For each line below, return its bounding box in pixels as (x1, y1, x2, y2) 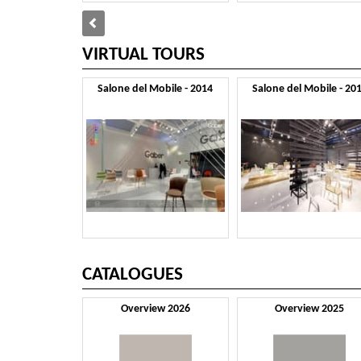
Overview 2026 (120, 304, 190, 315)
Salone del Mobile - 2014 (98, 83, 214, 94)
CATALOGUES (82, 266, 183, 285)
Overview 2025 (275, 304, 345, 315)
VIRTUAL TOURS (82, 45, 205, 64)
